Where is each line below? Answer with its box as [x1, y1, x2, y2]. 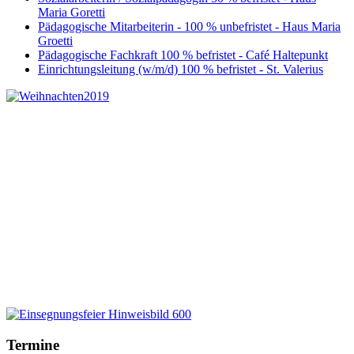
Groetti [38, 34, 73, 48]
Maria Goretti [38, 6, 105, 20]
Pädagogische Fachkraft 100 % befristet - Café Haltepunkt [38, 48, 328, 62]
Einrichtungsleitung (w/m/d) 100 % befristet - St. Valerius [38, 62, 323, 77]
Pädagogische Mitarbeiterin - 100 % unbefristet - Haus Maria [38, 20, 341, 34]
